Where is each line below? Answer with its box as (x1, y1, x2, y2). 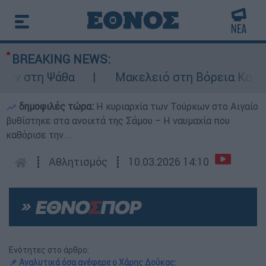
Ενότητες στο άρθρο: (9, 245, 89, 256)
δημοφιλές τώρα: (17, 100, 96, 112)
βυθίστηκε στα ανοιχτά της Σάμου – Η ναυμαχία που (6, 115, 230, 126)
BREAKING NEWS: (12, 52, 110, 66)
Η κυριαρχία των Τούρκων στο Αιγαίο (96, 100, 258, 112)
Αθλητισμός (49, 155, 107, 169)
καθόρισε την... (6, 129, 72, 141)
